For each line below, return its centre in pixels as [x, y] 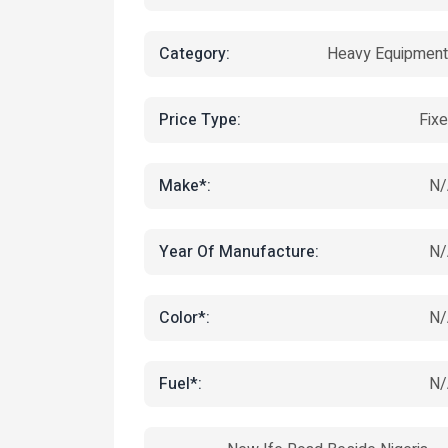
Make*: [185, 185]
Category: [194, 53]
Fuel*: [180, 383]
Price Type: [200, 119]
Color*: [184, 317]
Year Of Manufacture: [239, 251]
